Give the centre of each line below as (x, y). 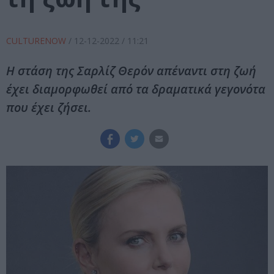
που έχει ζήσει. (49, 108)
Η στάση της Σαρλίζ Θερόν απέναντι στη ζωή (131, 71)
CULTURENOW (37, 41)
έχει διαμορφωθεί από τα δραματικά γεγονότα (136, 89)
